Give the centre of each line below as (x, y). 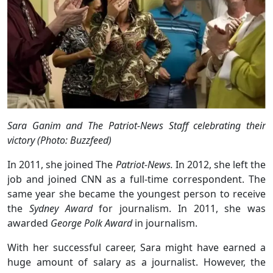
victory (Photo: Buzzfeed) (59, 140)
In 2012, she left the (221, 164)
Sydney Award (61, 208)
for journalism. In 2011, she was (179, 208)
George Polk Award (91, 223)
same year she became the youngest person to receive (136, 193)
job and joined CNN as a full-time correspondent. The (136, 179)
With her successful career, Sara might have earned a (136, 247)
